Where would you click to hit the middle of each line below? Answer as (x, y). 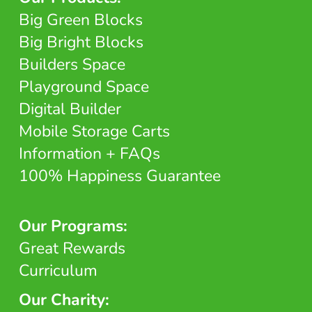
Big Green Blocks (80, 20)
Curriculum (58, 271)
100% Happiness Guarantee (119, 176)
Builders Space (72, 64)
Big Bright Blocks (81, 42)
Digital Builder (70, 109)
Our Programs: (73, 226)
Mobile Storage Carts (94, 131)
